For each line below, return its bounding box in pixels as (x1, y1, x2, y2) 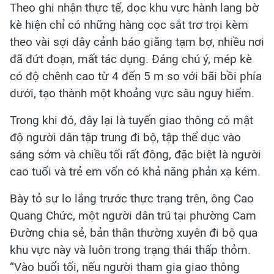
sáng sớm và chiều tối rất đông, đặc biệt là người (10, 147, 261, 161)
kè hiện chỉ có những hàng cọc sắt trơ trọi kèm (10, 17, 248, 32)
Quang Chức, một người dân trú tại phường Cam (10, 208, 256, 223)
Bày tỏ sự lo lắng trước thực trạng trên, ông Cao (10, 191, 254, 206)
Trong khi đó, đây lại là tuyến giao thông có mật (10, 113, 253, 127)
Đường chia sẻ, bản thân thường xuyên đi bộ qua (10, 225, 257, 240)
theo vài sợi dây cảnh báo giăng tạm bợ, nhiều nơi (10, 34, 264, 49)
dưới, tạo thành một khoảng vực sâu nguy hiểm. (10, 86, 254, 100)
